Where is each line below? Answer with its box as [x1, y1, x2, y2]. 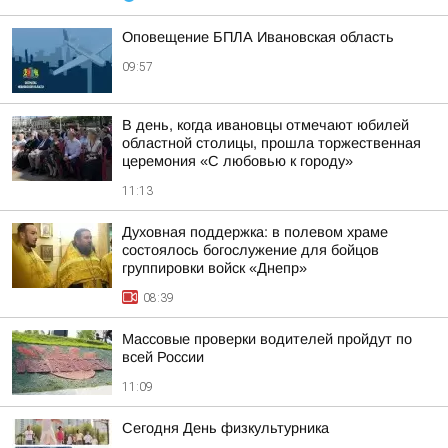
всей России [122, 349, 204, 365]
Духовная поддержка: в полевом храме [122, 224, 388, 240]
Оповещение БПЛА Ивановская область [122, 29, 394, 45]
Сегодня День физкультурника [122, 420, 329, 436]
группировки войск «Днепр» [122, 260, 307, 276]
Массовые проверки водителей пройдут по [122, 331, 412, 347]
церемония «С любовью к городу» [122, 153, 353, 169]
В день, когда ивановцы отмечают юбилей [122, 117, 409, 133]
